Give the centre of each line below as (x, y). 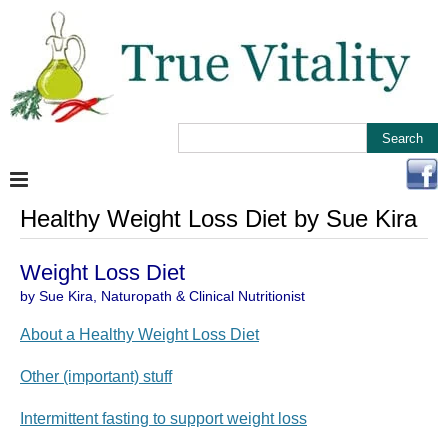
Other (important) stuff (96, 376)
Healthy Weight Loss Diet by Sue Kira (218, 218)
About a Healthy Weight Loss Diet (139, 334)
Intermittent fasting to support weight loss (163, 418)
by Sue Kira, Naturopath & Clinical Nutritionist (162, 296)
